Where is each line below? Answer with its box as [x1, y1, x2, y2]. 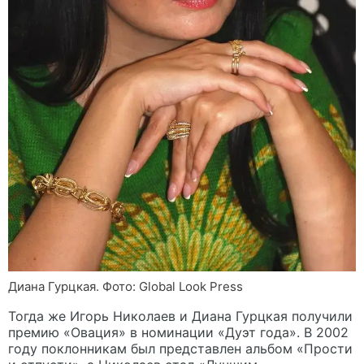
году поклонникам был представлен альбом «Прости [8, 340, 353, 357]
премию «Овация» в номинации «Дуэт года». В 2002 [8, 323, 349, 340]
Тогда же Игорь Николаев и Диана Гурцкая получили [8, 307, 353, 324]
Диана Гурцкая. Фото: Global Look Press [8, 278, 243, 294]
